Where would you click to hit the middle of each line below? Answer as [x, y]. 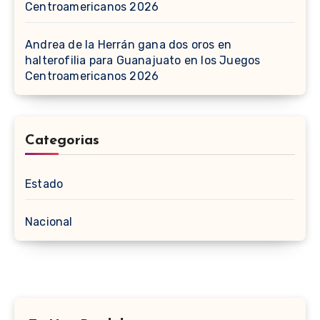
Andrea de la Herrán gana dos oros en [129, 45]
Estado [44, 184]
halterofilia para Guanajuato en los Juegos [143, 61]
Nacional [49, 222]
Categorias [62, 141]
